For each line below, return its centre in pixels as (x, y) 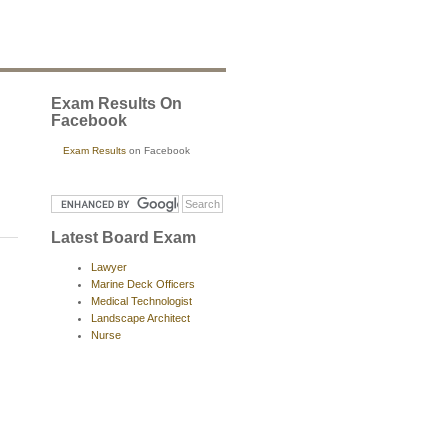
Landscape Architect (140, 317)
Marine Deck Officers (143, 283)
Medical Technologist (141, 300)
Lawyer (109, 266)
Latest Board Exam (123, 237)
